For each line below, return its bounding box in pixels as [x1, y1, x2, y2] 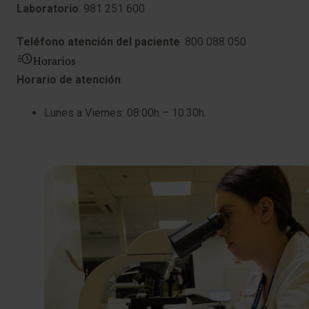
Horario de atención [17, 73, 121, 86]
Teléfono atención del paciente [17, 35, 180, 48]
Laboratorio [17, 2, 79, 15]
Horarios [33, 53, 76, 68]
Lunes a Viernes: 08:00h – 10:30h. [44, 106, 206, 119]
